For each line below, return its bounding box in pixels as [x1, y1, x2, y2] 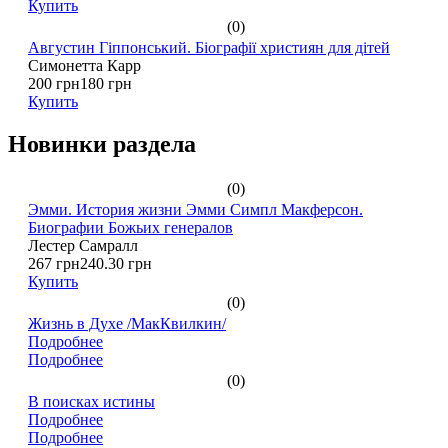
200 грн [28, 74, 80, 92]
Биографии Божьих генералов [28, 219, 233, 237]
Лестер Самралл [28, 237, 138, 255]
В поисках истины [28, 393, 155, 411]
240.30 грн [80, 255, 152, 273]
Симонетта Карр [28, 56, 141, 74]
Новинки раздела [8, 130, 196, 157]
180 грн [80, 74, 132, 92]
